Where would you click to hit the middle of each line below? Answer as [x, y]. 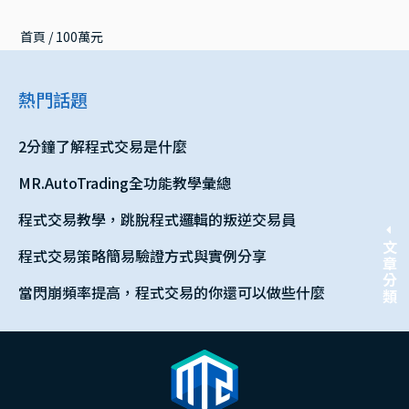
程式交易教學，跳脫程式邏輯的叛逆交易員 [157, 219]
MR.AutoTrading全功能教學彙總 [125, 182]
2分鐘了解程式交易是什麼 [103, 146]
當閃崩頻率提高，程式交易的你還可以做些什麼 [172, 292]
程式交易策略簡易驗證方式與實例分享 [142, 255]
